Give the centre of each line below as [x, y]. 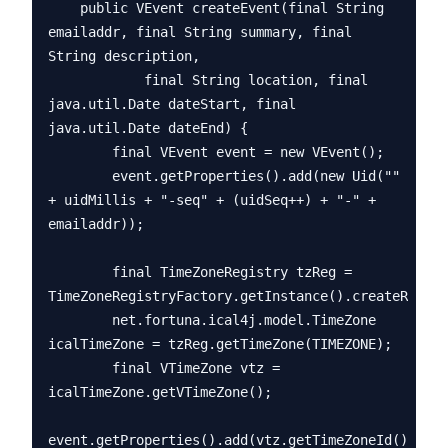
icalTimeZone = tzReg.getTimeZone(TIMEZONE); [220, 344]
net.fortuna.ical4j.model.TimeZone [80, 320]
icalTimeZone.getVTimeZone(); [160, 392]
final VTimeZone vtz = [80, 368]
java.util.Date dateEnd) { [148, 128]
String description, [124, 56]
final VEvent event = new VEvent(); [80, 152]
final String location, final [96, 80]
